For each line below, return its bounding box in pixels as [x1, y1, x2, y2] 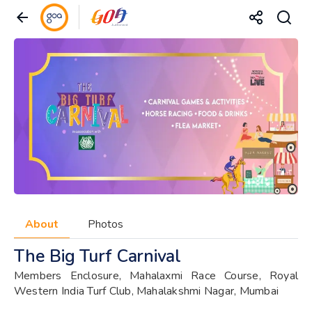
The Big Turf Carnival [14, 244, 181, 268]
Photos [88, 216, 123, 232]
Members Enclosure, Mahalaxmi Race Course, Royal [14, 267, 298, 283]
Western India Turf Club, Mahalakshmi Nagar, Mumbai [14, 283, 279, 299]
